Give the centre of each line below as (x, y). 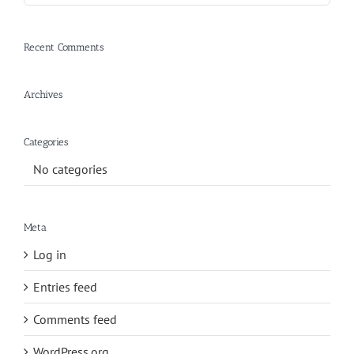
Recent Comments (64, 47)
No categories (70, 169)
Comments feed (75, 320)
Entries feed (65, 287)
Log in (50, 255)
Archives (43, 94)
